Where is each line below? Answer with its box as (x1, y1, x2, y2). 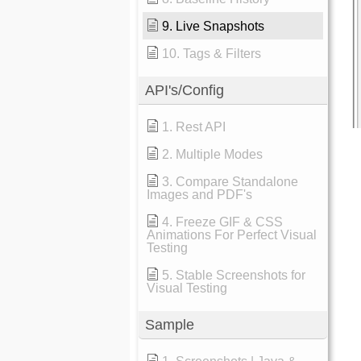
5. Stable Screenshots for (162, 268, 306, 282)
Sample (145, 317, 195, 333)
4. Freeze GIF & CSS (162, 215, 284, 229)
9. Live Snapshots (162, 19, 265, 33)
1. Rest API (162, 120, 226, 134)
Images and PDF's (147, 188, 253, 201)
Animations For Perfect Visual (147, 228, 317, 242)
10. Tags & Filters (162, 47, 262, 60)
